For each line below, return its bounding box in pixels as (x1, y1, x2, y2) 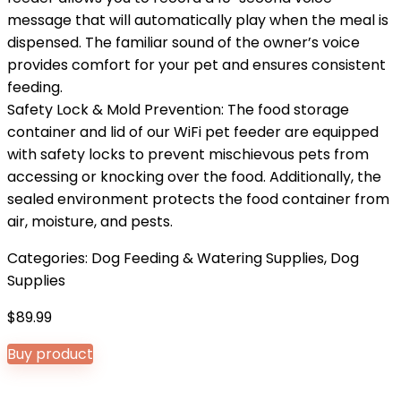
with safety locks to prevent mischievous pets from (7, 144, 369, 165)
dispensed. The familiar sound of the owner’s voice (7, 32, 360, 53)
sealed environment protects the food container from (7, 189, 389, 209)
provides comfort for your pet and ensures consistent (7, 55, 386, 75)
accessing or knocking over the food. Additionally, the (7, 166, 381, 187)
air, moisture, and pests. (7, 211, 173, 232)
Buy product (7, 344, 93, 364)
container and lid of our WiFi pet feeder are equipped (7, 122, 379, 142)
